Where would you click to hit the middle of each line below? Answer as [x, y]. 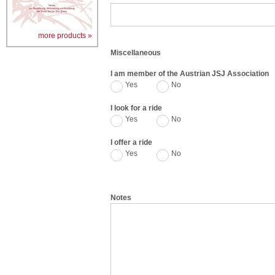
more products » [65, 36]
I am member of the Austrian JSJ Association [190, 74]
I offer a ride [131, 142]
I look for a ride [136, 108]
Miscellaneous [136, 53]
